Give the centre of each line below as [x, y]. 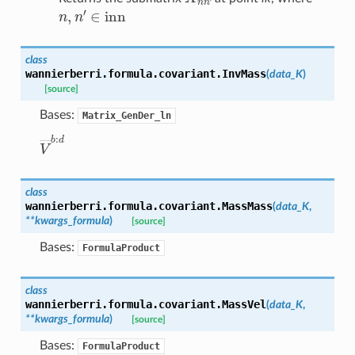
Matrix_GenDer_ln [126, 115]
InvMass [244, 73]
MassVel [244, 304]
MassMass [247, 206]
